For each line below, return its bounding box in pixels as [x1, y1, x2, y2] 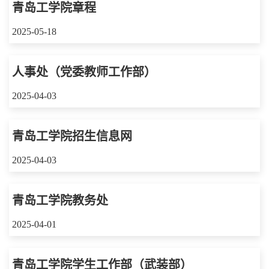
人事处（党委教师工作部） [12, 65, 156, 79]
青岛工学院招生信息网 [12, 129, 132, 143]
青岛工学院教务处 [12, 193, 108, 207]
